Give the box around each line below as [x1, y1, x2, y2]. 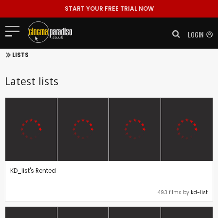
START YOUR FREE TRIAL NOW [64, 4, 154, 13]
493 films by [158, 189, 191, 197]
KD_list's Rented [10, 166, 56, 175]
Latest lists [5, 73, 58, 88]
